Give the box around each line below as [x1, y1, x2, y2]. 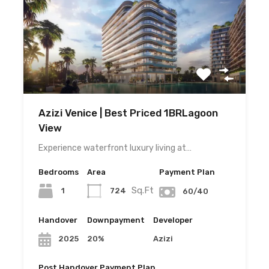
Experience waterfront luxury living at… [38, 143, 192, 154]
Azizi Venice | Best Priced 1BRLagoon [38, 107, 218, 119]
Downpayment [87, 215, 145, 225]
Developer [153, 215, 193, 225]
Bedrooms [38, 168, 79, 177]
